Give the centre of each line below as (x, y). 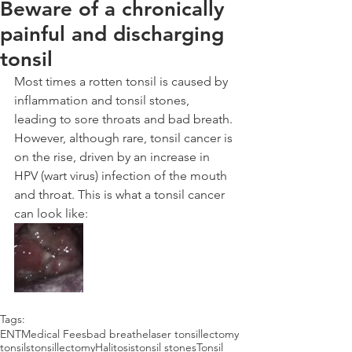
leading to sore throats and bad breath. (125, 119)
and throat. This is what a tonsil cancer (121, 194)
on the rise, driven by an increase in (114, 157)
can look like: (51, 213)
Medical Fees (54, 334)
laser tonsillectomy (194, 334)
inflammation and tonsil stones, (103, 100)
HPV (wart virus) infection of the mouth (122, 176)
